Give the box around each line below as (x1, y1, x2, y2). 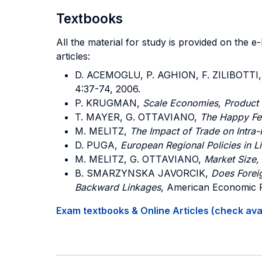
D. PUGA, (75, 139, 120, 151)
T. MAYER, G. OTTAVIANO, (75, 111, 200, 123)
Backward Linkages (75, 181, 161, 193)
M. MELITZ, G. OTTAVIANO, (75, 153, 204, 165)
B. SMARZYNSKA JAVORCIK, (75, 167, 211, 179)
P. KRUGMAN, (75, 97, 143, 109)
